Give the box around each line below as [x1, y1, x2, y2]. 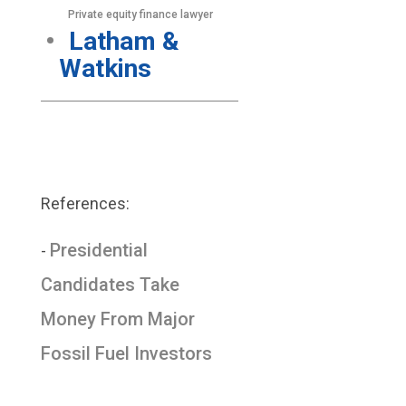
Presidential [49, 239, 148, 261]
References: [40, 194, 130, 213]
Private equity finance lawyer [67, 8, 213, 21]
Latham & [68, 26, 179, 56]
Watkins [58, 53, 151, 83]
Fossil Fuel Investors [40, 343, 212, 364]
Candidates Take [40, 274, 179, 295]
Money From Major [40, 308, 195, 330]
